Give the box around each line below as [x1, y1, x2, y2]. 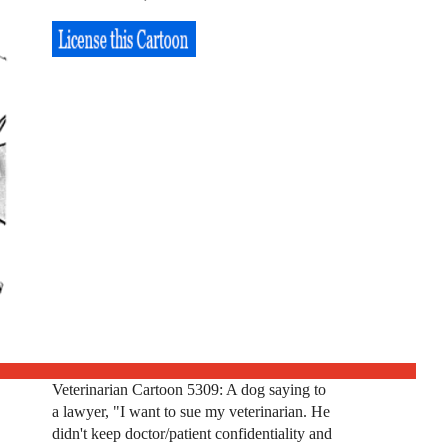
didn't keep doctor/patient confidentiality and [51, 424, 332, 442]
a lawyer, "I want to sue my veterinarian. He [51, 402, 330, 420]
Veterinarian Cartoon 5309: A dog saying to [51, 380, 326, 398]
